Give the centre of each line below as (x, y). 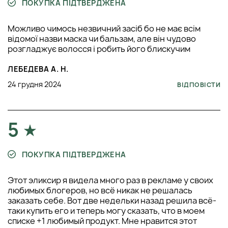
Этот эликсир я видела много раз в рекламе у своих (110, 180)
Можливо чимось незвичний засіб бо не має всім (104, 28)
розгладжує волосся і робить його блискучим (99, 49)
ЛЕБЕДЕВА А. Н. (38, 69)
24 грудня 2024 (35, 84)
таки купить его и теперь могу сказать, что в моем (106, 210)
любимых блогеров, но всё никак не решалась (100, 190)
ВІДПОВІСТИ (199, 84)
